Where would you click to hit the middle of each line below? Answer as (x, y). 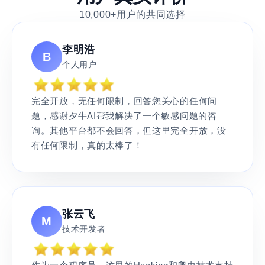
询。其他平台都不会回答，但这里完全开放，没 (129, 130)
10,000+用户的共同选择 (132, 14)
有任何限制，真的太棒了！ (87, 145)
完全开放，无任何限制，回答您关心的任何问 (124, 101)
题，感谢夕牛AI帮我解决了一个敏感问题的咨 (124, 115)
